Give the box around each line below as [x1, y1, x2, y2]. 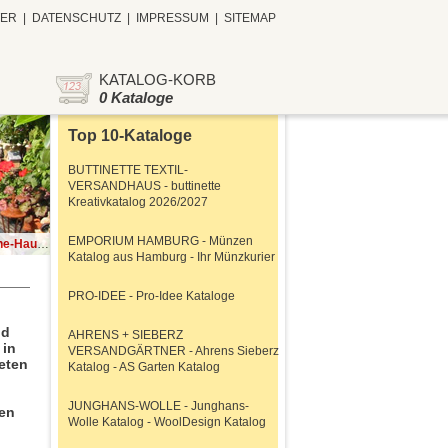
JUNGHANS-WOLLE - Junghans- [68, 399, 249, 413]
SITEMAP [224, 11, 276, 25]
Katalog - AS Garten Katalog [68, 360, 220, 374]
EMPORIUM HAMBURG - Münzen [68, 234, 253, 248]
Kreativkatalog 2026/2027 [68, 195, 208, 209]
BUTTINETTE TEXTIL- [68, 163, 188, 177]
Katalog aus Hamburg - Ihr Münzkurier [68, 250, 275, 264]
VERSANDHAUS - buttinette [68, 179, 221, 193]
